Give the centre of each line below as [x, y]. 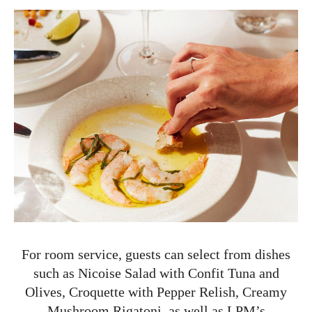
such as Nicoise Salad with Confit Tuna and [156, 273]
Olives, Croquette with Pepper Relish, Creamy [156, 291]
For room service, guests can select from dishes [156, 254]
